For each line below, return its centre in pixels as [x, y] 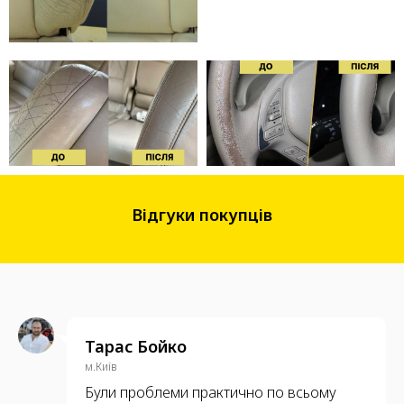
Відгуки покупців [202, 214]
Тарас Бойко [136, 346]
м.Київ [101, 366]
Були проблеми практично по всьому [211, 392]
